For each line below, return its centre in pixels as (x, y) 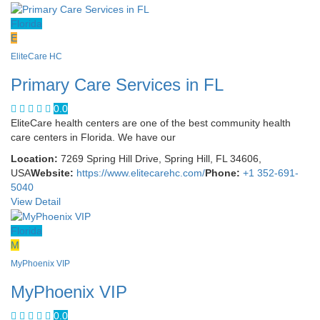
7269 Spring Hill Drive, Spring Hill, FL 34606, (160, 158)
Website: (52, 172)
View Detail (36, 201)
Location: (34, 158)
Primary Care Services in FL (117, 84)
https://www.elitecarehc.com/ (141, 172)
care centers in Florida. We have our (93, 137)
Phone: (222, 172)
